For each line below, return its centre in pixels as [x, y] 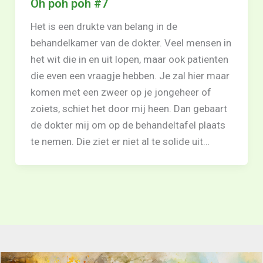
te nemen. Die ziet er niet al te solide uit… [120, 142]
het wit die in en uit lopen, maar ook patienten [129, 60]
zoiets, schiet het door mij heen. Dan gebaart [129, 109]
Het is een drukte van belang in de [104, 27]
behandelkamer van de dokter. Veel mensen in [131, 43]
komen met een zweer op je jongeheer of [121, 92]
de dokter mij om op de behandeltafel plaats [128, 125]
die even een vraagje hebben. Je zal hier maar [130, 76]
